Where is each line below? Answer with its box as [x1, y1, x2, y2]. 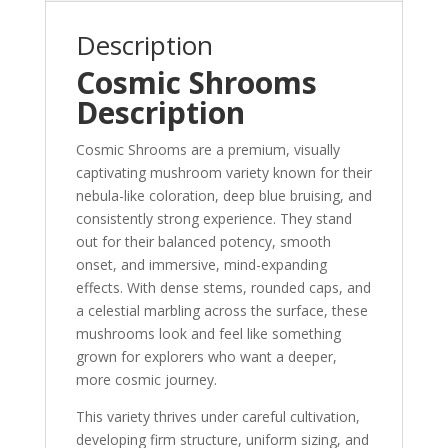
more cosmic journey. [75, 370, 217, 390]
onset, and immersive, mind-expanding [75, 255, 327, 275]
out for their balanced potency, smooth [75, 232, 331, 252]
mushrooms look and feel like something [75, 324, 341, 344]
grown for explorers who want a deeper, [75, 347, 337, 367]
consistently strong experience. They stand [75, 209, 352, 229]
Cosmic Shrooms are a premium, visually [75, 140, 340, 160]
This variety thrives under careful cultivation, [75, 407, 360, 427]
